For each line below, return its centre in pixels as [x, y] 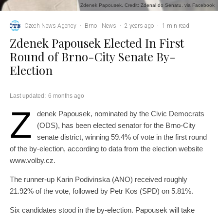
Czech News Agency [50, 26]
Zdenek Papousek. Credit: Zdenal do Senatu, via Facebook [147, 5]
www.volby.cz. [33, 161]
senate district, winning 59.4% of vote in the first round [122, 137]
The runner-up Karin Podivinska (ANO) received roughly [99, 180]
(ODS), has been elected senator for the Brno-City [116, 126]
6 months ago [66, 96]
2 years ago [139, 26]
